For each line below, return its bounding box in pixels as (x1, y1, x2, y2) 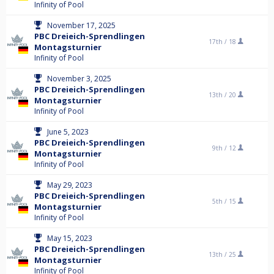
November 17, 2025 (47, 20, 116, 31)
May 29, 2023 (47, 180, 92, 190)
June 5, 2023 (47, 127, 89, 137)
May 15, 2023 (47, 233, 92, 243)
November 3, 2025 (47, 73, 111, 84)
